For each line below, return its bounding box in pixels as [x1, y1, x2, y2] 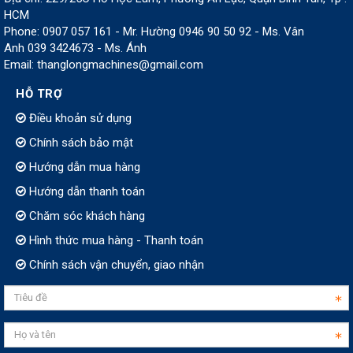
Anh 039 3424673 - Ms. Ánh [4, 40, 147, 55]
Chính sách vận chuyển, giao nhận [26, 257, 204, 272]
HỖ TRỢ [16, 86, 62, 101]
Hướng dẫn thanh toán [26, 184, 145, 199]
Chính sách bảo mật [26, 135, 133, 150]
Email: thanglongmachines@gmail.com [4, 57, 203, 72]
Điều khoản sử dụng [26, 110, 132, 125]
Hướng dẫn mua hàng [26, 159, 140, 174]
